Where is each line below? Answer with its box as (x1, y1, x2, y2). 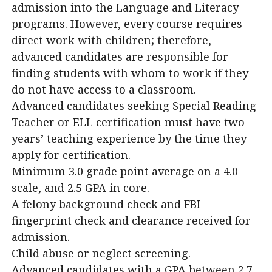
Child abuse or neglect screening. (12, 246, 191, 260)
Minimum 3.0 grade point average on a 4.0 (12, 164, 238, 178)
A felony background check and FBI (12, 197, 200, 211)
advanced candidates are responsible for (12, 49, 228, 64)
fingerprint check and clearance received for (12, 213, 251, 228)
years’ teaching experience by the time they (12, 131, 246, 146)
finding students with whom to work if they (12, 66, 248, 80)
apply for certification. (12, 148, 131, 162)
